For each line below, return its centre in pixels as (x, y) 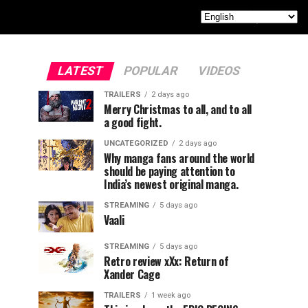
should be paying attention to (169, 171)
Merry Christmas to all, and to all (178, 109)
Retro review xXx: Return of (166, 261)
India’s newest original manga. (171, 184)
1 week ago (171, 295)
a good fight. (133, 122)
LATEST (80, 71)
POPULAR (150, 71)
